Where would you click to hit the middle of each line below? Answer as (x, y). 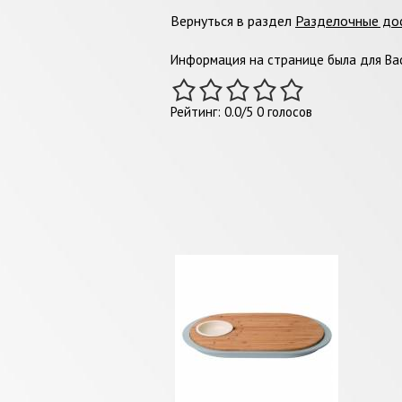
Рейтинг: (197, 111)
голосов (288, 111)
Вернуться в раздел (233, 20)
